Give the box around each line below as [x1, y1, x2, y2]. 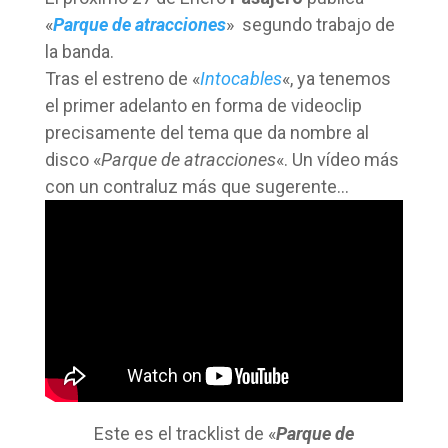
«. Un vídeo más [275, 149, 399, 170]
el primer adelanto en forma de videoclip [44, 95, 362, 116]
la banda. [44, 41, 114, 62]
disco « [44, 149, 101, 170]
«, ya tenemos [281, 68, 391, 89]
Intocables [199, 68, 282, 89]
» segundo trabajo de [225, 14, 395, 35]
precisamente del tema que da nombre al [44, 122, 369, 143]
